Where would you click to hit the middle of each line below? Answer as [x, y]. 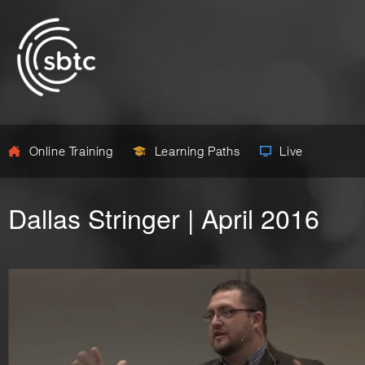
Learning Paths [197, 151]
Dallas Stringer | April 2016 [164, 218]
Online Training [71, 151]
